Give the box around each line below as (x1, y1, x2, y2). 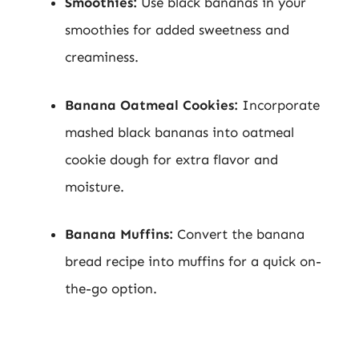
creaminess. (65, 49, 139, 65)
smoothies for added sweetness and (65, 22, 289, 38)
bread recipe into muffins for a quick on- (65, 253, 321, 269)
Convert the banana (173, 226, 305, 242)
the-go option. (65, 280, 157, 296)
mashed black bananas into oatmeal (65, 123, 294, 140)
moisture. (65, 178, 124, 195)
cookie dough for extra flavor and (65, 151, 278, 167)
